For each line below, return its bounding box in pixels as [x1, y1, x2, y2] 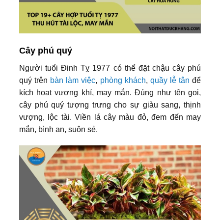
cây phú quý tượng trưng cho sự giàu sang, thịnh [19, 100, 201, 109]
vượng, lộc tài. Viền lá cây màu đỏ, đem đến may [19, 112, 201, 121]
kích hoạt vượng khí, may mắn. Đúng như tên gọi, [19, 88, 201, 97]
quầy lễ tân [150, 76, 190, 84]
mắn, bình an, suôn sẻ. [19, 125, 98, 134]
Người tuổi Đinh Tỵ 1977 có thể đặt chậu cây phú [19, 63, 201, 72]
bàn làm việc [50, 76, 96, 84]
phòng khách [100, 76, 146, 84]
